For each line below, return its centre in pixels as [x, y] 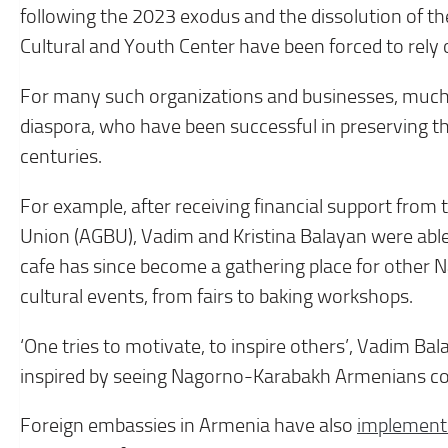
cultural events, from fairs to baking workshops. [216, 296]
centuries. [61, 156]
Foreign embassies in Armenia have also [188, 426]
